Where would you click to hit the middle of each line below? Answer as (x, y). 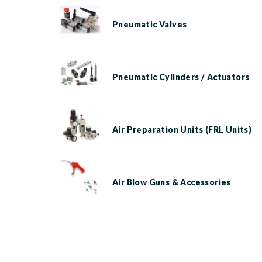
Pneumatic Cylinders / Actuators (181, 77)
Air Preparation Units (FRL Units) (182, 129)
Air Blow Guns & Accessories (172, 182)
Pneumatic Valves (150, 24)
